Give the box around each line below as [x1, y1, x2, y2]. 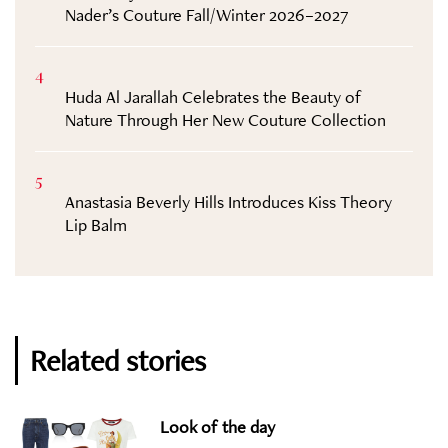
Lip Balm [65, 213, 127, 237]
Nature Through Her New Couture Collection [65, 108, 386, 132]
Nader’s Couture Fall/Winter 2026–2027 [65, 3, 349, 27]
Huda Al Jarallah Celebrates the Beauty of [65, 85, 362, 109]
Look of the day [160, 415, 275, 439]
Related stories [30, 341, 206, 381]
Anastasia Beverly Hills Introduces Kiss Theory [65, 190, 392, 214]
